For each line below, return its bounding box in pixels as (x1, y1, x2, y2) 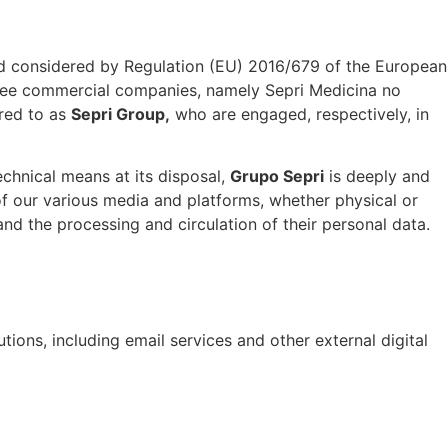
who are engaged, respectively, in (170, 104, 429, 125)
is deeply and (324, 166, 430, 187)
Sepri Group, (71, 104, 170, 125)
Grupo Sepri (230, 166, 324, 187)
